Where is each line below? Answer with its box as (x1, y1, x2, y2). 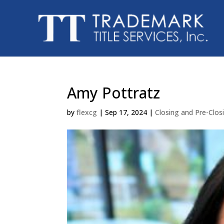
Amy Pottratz (67, 82, 160, 103)
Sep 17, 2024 (105, 107, 147, 117)
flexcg (76, 107, 97, 117)
